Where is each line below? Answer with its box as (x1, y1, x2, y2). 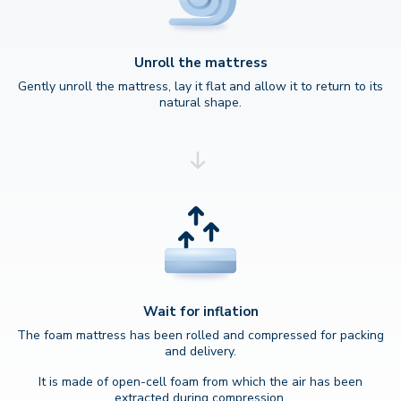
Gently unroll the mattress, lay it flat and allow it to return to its (18, 78, 383, 96)
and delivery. (165, 343, 236, 361)
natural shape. (159, 94, 242, 112)
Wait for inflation (142, 303, 259, 321)
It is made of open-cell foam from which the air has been (38, 373, 363, 391)
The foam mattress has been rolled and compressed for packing (17, 327, 384, 345)
